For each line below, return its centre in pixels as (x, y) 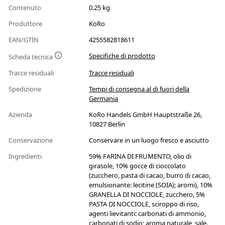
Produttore (26, 24)
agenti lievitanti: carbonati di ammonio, (147, 214)
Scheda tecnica (31, 57)
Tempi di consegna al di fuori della (139, 89)
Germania (103, 99)
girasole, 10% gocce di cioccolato (137, 166)
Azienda (21, 115)
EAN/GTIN (24, 40)
